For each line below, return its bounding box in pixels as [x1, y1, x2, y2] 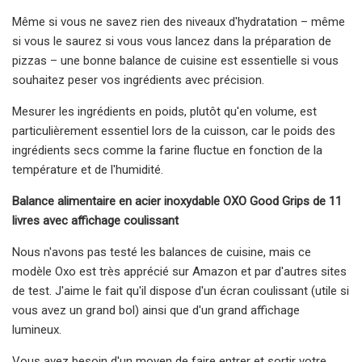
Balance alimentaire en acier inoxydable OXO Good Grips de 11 [12, 193, 342, 208]
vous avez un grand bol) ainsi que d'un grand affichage [12, 302, 300, 318]
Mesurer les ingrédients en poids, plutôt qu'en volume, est [12, 103, 317, 119]
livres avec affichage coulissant [12, 213, 179, 228]
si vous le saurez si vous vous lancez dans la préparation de [12, 33, 331, 48]
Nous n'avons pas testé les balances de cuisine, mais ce [12, 244, 311, 259]
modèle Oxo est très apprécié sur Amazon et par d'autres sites [12, 263, 347, 279]
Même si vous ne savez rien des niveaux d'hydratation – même [12, 14, 345, 29]
